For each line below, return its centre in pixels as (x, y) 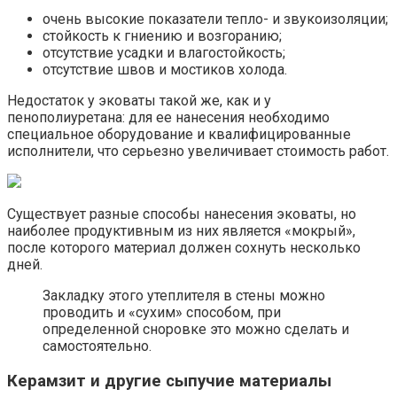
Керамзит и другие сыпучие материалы (169, 381)
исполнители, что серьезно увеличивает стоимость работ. (198, 152)
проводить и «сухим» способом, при (162, 313)
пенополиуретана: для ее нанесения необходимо (168, 118)
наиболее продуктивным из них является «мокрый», (181, 231)
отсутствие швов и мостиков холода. (165, 70)
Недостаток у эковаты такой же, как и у (139, 101)
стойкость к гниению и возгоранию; (162, 36)
